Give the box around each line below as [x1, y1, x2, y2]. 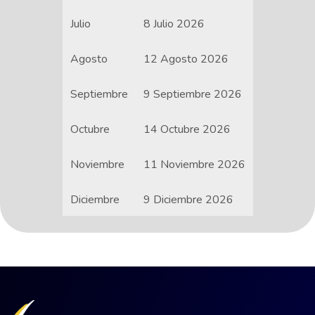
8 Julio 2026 [143, 16, 205, 32]
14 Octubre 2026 [143, 122, 231, 138]
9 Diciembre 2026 [143, 192, 233, 208]
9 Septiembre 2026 [143, 86, 242, 103]
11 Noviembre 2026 [143, 157, 245, 173]
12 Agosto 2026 [143, 51, 229, 67]
